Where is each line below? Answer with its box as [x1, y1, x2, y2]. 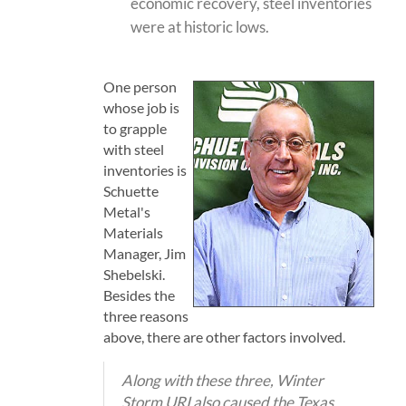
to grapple [102, 119, 167, 137]
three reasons [102, 306, 188, 324]
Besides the [102, 285, 175, 304]
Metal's [102, 202, 150, 220]
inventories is [102, 160, 187, 179]
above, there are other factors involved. [102, 327, 345, 345]
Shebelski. [102, 265, 165, 283]
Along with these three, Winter [121, 370, 324, 390]
